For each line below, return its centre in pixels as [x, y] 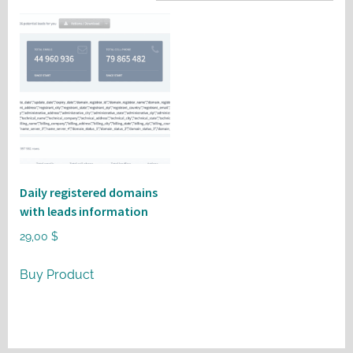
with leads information [84, 211]
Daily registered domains [89, 192]
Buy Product [57, 274]
